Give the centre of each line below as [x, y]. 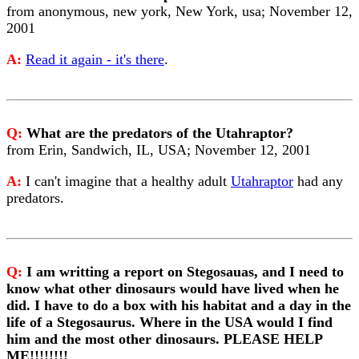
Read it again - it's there [95, 59]
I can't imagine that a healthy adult [128, 181]
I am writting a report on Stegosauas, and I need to [185, 272]
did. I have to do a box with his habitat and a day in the [179, 305]
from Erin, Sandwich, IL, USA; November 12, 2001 [159, 150]
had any [318, 181]
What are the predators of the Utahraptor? [160, 133]
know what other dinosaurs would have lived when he [173, 288]
